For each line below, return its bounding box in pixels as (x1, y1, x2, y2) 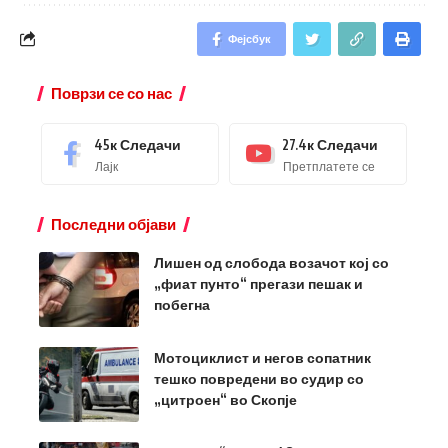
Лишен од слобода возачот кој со (154, 253, 389, 271)
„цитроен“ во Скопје (154, 390, 297, 408)
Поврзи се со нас (51, 83, 172, 102)
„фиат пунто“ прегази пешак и (154, 274, 363, 292)
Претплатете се (283, 157, 375, 174)
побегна (154, 295, 210, 313)
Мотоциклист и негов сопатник (154, 348, 371, 366)
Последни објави (51, 214, 176, 233)
